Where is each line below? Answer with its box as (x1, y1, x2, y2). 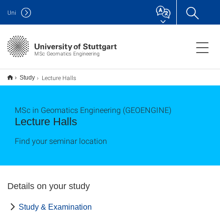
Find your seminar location (15, 136, 107, 146)
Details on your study (7, 181, 90, 191)
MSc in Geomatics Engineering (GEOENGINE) (15, 105, 171, 115)
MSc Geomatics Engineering (34, 50, 100, 57)
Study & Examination (19, 203, 92, 211)
